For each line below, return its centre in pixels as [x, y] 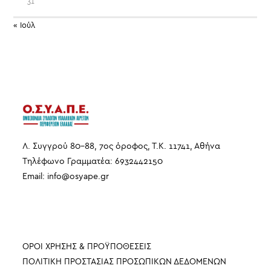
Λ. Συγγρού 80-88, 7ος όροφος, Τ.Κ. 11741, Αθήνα [122, 146]
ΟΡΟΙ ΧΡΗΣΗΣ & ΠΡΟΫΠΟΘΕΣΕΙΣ [87, 247]
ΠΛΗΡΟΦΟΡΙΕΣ [58, 220]
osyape [84, 177]
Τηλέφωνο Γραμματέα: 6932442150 [93, 162]
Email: [35, 177]
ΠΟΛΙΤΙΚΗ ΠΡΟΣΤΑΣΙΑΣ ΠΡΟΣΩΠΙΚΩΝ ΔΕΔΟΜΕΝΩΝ [125, 262]
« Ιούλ [24, 25]
